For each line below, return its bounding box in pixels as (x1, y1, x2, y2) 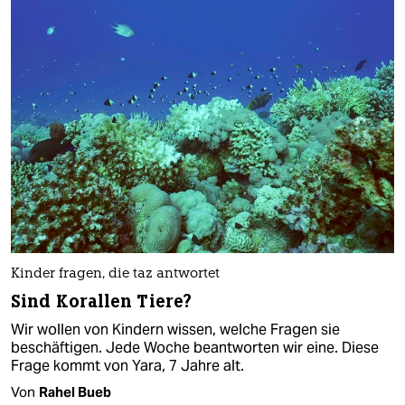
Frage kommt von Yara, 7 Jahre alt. (11, 355, 244, 375)
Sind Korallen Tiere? (11, 289, 192, 313)
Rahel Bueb (39, 382, 111, 400)
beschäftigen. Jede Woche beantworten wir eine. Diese (11, 337, 379, 357)
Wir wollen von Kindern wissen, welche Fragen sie (11, 319, 340, 339)
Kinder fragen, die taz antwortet (11, 267, 220, 281)
